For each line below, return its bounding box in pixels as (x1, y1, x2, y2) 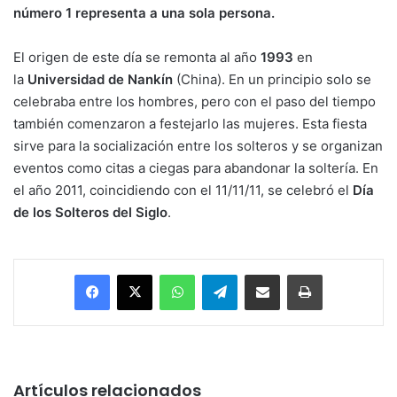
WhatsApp (194, 266, 251, 281)
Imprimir (322, 266, 365, 281)
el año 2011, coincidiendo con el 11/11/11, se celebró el (13, 181, 353, 198)
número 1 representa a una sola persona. (13, 4, 275, 21)
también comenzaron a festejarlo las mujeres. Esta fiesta (13, 114, 367, 132)
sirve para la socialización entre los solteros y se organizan (13, 136, 383, 154)
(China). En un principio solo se (173, 70, 371, 88)
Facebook (109, 266, 163, 281)
